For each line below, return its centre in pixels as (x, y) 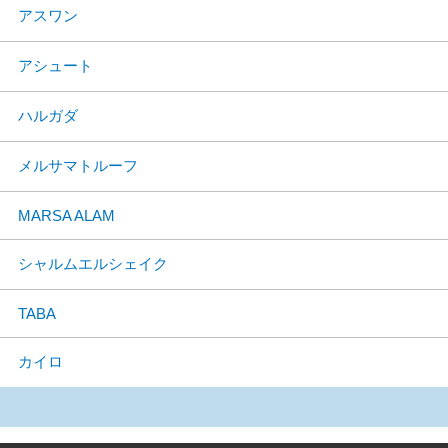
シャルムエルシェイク (93, 263)
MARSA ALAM (66, 215)
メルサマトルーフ (78, 165)
